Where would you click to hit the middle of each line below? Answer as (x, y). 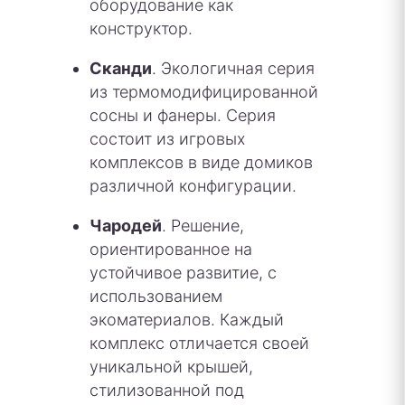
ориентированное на (171, 249)
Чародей (126, 225)
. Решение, (203, 225)
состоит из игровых (167, 138)
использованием (156, 296)
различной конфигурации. (193, 185)
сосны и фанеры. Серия (183, 115)
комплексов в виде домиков (201, 162)
